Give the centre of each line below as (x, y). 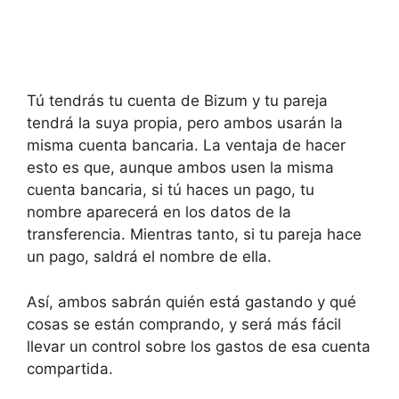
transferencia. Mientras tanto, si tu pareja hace (194, 235)
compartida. (70, 368)
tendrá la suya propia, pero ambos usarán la (185, 123)
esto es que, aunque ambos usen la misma (180, 168)
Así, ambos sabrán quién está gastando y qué (191, 301)
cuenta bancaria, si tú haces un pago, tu (171, 190)
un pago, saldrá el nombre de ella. (149, 257)
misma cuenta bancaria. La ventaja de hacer (186, 146)
